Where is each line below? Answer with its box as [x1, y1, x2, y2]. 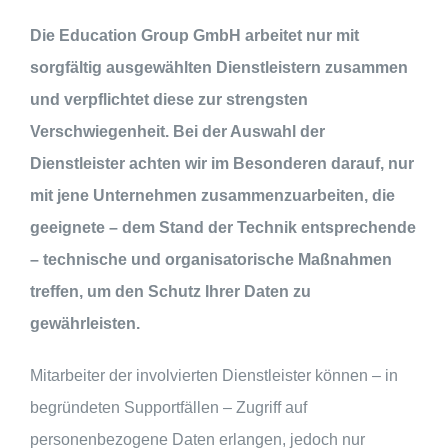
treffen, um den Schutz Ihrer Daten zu [30, 282, 311, 300]
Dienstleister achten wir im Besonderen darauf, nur [30, 154, 414, 172]
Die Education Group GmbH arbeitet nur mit [30, 26, 359, 44]
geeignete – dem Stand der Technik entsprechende [30, 218, 416, 236]
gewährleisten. [30, 314, 140, 332]
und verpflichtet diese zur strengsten [30, 90, 308, 108]
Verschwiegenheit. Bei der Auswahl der [30, 122, 325, 140]
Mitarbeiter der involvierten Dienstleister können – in [30, 366, 398, 384]
